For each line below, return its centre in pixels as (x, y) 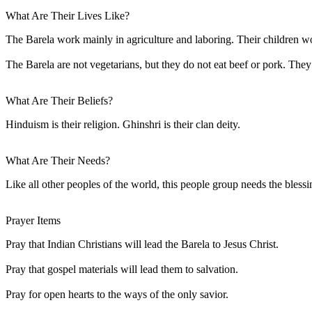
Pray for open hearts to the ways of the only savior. (117, 294)
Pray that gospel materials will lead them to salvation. (122, 269)
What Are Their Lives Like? (68, 15)
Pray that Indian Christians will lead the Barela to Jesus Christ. (142, 244)
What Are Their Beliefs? (59, 100)
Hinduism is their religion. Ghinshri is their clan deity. (123, 124)
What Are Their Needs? (58, 160)
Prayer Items (33, 220)
